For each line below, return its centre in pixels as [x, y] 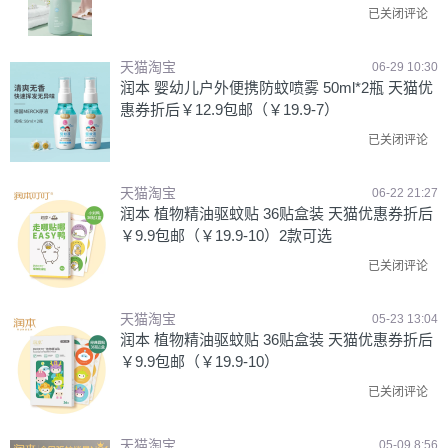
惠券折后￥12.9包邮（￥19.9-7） [229, 109]
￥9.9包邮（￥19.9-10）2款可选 [226, 235]
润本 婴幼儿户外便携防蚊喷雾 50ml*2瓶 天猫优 [276, 87]
